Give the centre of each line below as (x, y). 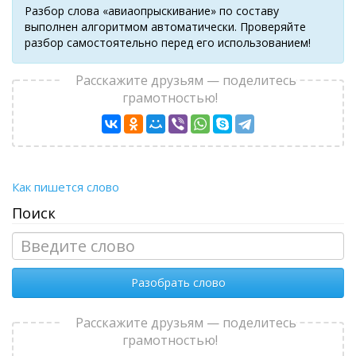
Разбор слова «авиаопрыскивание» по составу (152, 11)
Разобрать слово (178, 282)
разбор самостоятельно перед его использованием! (168, 43)
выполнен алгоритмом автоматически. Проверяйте (165, 27)
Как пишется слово (66, 187)
